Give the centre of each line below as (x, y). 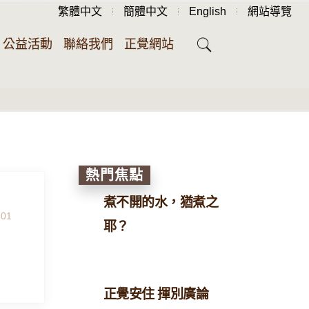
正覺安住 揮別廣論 (156, 294)
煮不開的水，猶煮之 (160, 202)
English (208, 11)
